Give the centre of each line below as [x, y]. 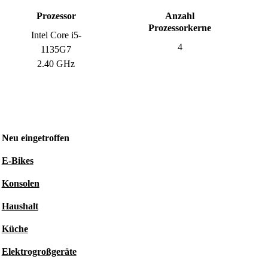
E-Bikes [17, 161]
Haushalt [20, 206]
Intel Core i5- [56, 35]
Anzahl [180, 16]
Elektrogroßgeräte [39, 252]
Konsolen [20, 183]
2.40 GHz [56, 64]
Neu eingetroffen [35, 138]
